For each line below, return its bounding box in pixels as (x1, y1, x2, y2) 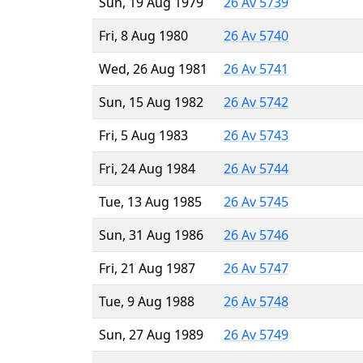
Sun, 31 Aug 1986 (99, 225, 203, 244)
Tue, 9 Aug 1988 (99, 292, 194, 310)
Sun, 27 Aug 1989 (99, 325, 203, 344)
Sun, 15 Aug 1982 (99, 92, 203, 111)
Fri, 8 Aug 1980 (99, 26, 188, 45)
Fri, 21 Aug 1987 (99, 258, 195, 277)
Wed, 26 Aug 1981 (99, 59, 207, 78)
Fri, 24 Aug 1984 (99, 159, 195, 177)
